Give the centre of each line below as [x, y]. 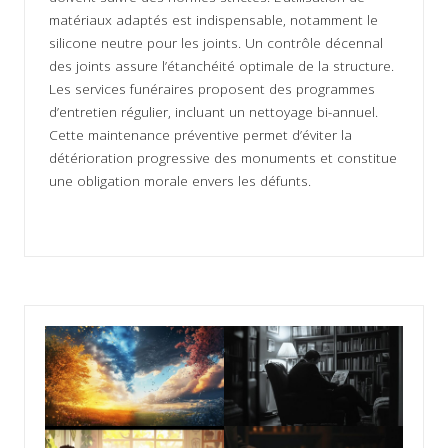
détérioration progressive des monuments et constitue [223, 158]
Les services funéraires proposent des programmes [212, 89]
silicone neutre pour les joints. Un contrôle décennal [216, 43]
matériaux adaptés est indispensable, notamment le [213, 20]
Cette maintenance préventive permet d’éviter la [200, 135]
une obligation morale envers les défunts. [180, 181]
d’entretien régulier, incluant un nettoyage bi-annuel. [213, 112]
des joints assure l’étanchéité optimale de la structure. [221, 66]
